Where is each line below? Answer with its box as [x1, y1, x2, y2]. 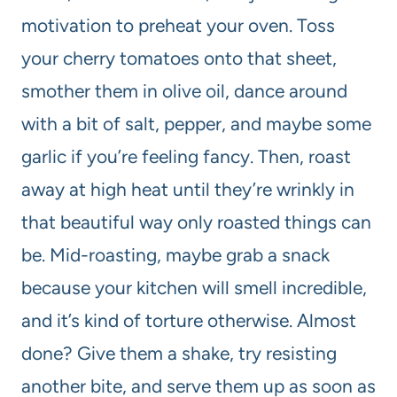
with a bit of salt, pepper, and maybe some [21, 112, 371, 135]
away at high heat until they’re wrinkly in [21, 177, 354, 200]
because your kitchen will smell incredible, [21, 276, 367, 299]
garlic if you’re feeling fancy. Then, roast [21, 144, 351, 167]
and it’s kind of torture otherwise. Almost [21, 308, 356, 331]
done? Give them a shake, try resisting [21, 341, 337, 364]
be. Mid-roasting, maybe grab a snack [21, 243, 330, 266]
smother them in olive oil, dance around [21, 79, 347, 102]
